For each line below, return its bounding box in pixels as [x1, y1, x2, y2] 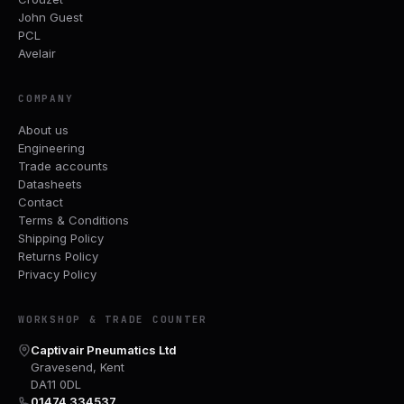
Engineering [18, 140, 85, 155]
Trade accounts [18, 158, 108, 173]
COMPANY [18, 91, 74, 105]
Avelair [18, 45, 56, 60]
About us [18, 122, 69, 137]
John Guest [18, 9, 83, 24]
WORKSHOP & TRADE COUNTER [18, 312, 208, 326]
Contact [18, 194, 63, 209]
